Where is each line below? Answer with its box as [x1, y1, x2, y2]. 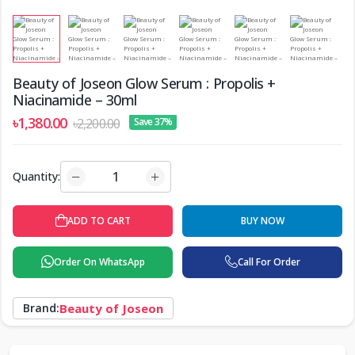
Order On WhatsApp [53, 255, 145, 269]
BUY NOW [240, 214, 284, 228]
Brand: [23, 300, 59, 316]
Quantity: [13, 169, 60, 185]
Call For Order [237, 255, 300, 269]
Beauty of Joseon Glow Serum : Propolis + [13, 74, 276, 94]
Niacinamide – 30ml [13, 90, 137, 110]
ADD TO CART [67, 214, 131, 228]
